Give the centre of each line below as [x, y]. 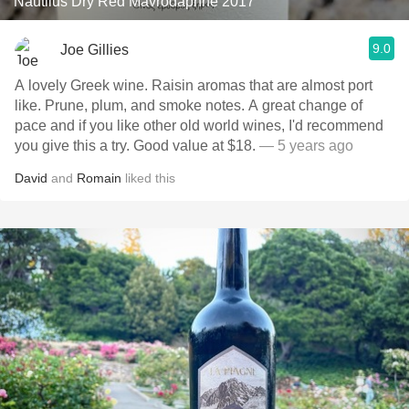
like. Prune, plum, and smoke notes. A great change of [30, 105]
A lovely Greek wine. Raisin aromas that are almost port [83, 85]
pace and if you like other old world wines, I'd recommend [199, 126]
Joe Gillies [94, 49]
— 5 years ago [304, 146]
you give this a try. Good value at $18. [194, 146]
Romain [99, 178]
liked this [148, 178]
